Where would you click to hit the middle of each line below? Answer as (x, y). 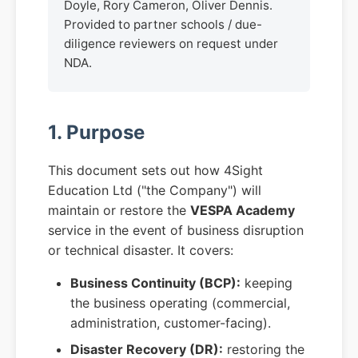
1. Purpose (96, 133)
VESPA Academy (243, 211)
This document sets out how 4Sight (155, 171)
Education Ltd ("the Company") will (155, 191)
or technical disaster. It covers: (141, 251)
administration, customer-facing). (171, 323)
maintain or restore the (119, 211)
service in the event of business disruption (176, 231)
